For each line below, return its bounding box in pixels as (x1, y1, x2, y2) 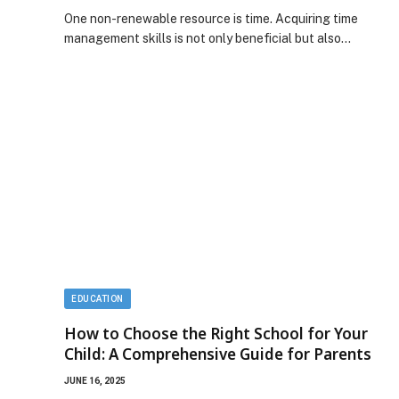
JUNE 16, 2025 (64, 375, 126, 386)
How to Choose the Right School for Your (64, 322, 368, 344)
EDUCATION (71, 293, 124, 304)
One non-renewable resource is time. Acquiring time (64, 12, 358, 26)
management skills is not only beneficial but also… (64, 31, 351, 45)
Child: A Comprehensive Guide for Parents (64, 343, 371, 364)
